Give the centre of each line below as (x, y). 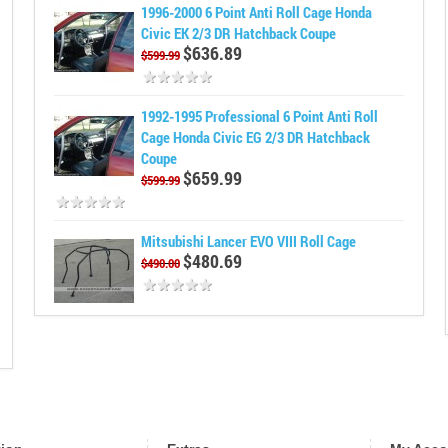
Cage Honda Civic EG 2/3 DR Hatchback (256, 137)
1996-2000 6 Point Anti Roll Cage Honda (257, 12)
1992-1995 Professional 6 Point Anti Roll (260, 116)
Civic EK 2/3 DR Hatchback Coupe (239, 33)
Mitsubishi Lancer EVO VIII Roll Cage (249, 241)
